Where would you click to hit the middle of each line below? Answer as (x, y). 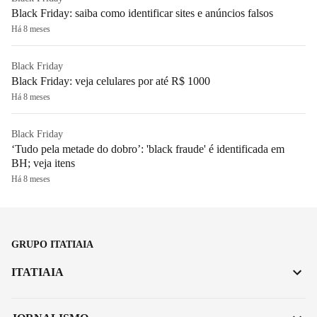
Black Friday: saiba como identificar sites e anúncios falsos (142, 13)
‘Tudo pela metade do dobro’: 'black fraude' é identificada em (148, 149)
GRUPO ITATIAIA (52, 244)
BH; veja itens (43, 163)
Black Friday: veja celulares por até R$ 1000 (111, 81)
